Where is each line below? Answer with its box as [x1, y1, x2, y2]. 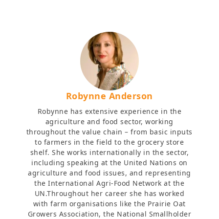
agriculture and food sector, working [45, 117, 174, 126]
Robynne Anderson [66, 90, 153, 102]
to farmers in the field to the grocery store [35, 137, 184, 147]
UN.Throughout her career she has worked [34, 189, 185, 198]
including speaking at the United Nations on [31, 158, 188, 167]
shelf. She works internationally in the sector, [30, 148, 189, 157]
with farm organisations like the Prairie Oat [33, 199, 186, 208]
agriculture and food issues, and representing [28, 168, 191, 177]
